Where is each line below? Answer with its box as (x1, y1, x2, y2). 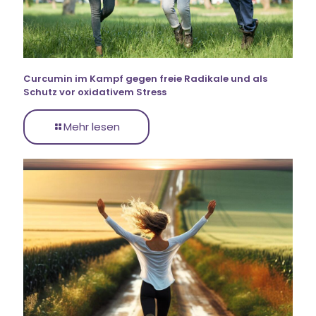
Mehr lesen (63, 119, 120, 134)
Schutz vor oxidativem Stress (23, 85, 166, 99)
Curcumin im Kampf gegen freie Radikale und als (23, 71, 267, 85)
